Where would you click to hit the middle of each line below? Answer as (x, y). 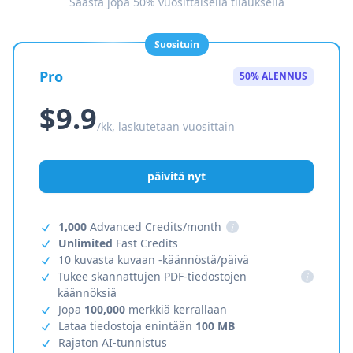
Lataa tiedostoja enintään (127, 326)
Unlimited (85, 243)
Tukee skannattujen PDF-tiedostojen (152, 276)
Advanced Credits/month (154, 227)
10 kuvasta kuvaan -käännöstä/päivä (154, 260)
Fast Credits (145, 243)
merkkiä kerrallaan (176, 309)
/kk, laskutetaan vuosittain (166, 126)
